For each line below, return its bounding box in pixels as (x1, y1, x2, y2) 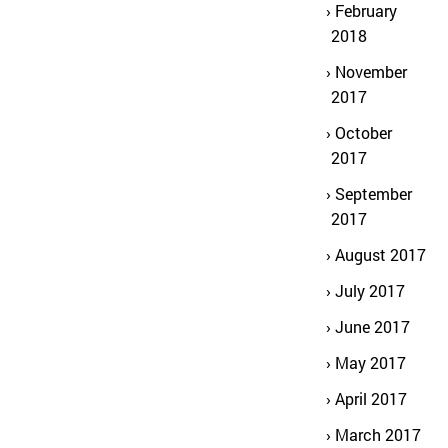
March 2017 (335, 424, 421, 445)
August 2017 (335, 244, 426, 265)
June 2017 (335, 316, 410, 337)
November (335, 61, 407, 82)
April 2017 (335, 388, 407, 409)
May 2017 (335, 352, 406, 373)
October (335, 122, 392, 143)
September (335, 183, 412, 204)
